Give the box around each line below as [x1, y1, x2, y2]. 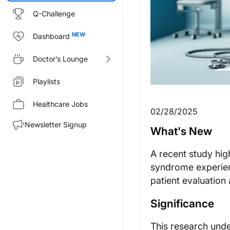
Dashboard [33, 32, 70, 41]
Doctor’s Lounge [33, 54, 88, 63]
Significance [150, 197, 214, 210]
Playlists [33, 77, 60, 86]
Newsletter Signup [25, 120, 87, 129]
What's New [150, 125, 212, 138]
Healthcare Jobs [33, 100, 88, 108]
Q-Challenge [33, 9, 75, 18]
